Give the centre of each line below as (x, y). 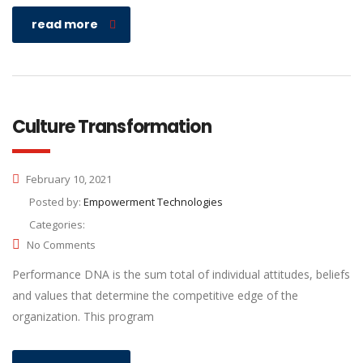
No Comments (61, 245)
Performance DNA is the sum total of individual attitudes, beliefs (181, 274)
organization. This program (83, 316)
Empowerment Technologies (153, 202)
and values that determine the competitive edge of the (155, 295)
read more (65, 24)
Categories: (57, 224)
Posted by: (56, 202)
